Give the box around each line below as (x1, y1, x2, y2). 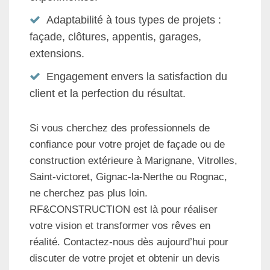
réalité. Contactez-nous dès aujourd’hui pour (30, 236, 228, 248)
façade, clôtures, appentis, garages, (30, 31, 201, 43)
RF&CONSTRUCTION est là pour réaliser (30, 204, 218, 216)
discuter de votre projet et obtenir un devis (30, 253, 220, 265)
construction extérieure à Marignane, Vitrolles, (30, 155, 237, 167)
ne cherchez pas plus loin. (30, 187, 148, 199)
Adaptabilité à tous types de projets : (46, 14, 221, 27)
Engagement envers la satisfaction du (46, 71, 227, 83)
